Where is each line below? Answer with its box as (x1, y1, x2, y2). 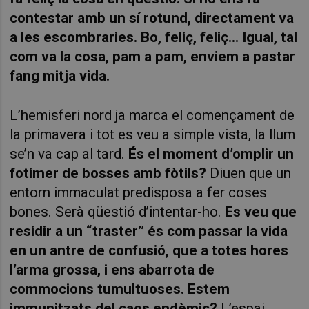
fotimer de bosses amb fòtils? (10, 164, 207, 181)
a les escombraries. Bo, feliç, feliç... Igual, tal (10, 28, 298, 46)
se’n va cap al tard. (10, 145, 129, 162)
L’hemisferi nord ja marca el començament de (10, 106, 295, 123)
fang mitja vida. (10, 67, 110, 84)
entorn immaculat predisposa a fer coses (10, 183, 268, 201)
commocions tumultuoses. (10, 280, 185, 297)
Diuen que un (206, 164, 292, 181)
